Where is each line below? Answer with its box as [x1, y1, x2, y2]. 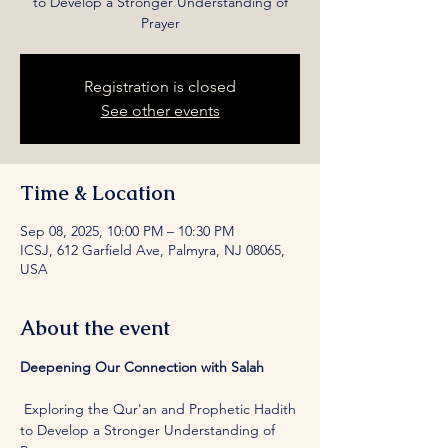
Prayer [140, 13, 180, 32]
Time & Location [20, 179, 175, 206]
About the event [20, 314, 170, 341]
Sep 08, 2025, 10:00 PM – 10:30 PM [20, 221, 234, 240]
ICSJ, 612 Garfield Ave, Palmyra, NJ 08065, [20, 240, 285, 259]
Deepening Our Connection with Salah [20, 357, 264, 376]
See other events [100, 100, 220, 120]
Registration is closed [84, 76, 236, 96]
